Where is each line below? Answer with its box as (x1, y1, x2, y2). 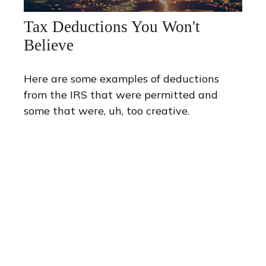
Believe (24, 36, 74, 55)
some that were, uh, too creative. (24, 104, 189, 118)
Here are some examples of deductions (24, 72, 219, 86)
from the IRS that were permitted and (24, 88, 218, 102)
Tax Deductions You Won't (24, 18, 200, 36)
